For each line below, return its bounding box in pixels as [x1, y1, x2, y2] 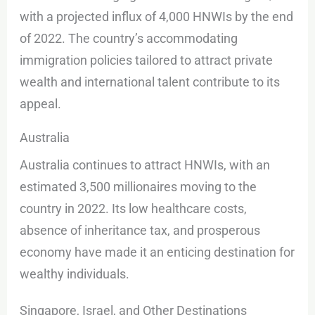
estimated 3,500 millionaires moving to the [20, 179, 257, 194]
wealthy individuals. [20, 266, 130, 281]
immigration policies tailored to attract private [20, 52, 274, 67]
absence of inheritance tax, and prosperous [20, 222, 261, 238]
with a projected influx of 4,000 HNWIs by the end [20, 8, 294, 24]
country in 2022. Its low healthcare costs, [20, 200, 247, 216]
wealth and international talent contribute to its [20, 74, 281, 89]
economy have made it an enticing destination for [20, 244, 295, 259]
